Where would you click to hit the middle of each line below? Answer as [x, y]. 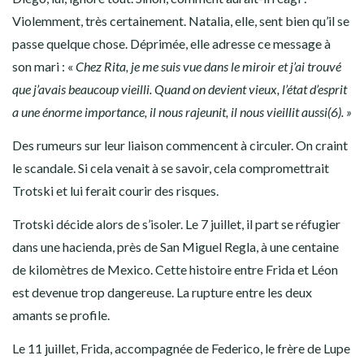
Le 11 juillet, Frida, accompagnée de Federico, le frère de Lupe [181, 348]
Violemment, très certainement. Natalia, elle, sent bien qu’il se [181, 20]
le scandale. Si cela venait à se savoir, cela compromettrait [171, 167]
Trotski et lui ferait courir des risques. [115, 190]
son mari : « [44, 66]
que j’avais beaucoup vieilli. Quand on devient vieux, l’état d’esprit [180, 89]
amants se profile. [62, 314]
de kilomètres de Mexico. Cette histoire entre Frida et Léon [175, 269]
